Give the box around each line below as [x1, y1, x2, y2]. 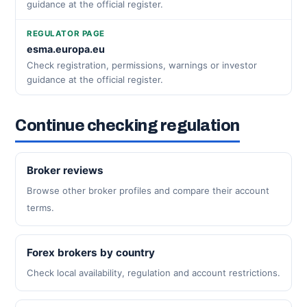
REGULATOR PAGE [27, 29, 106, 38]
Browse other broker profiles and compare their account [27, 185, 269, 196]
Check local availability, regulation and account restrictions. [27, 267, 280, 278]
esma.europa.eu [27, 43, 105, 55]
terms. [27, 202, 54, 213]
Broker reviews [27, 164, 103, 177]
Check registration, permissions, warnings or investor [27, 60, 257, 71]
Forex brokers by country [27, 246, 155, 259]
